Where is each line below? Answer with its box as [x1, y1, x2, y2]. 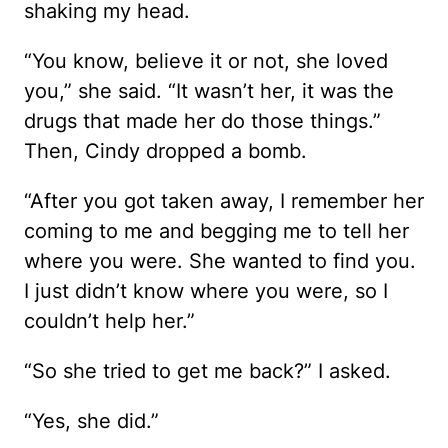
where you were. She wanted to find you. [24, 249, 416, 273]
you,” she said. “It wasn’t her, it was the [24, 79, 394, 103]
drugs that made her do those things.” [24, 109, 381, 133]
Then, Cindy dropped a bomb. [24, 139, 307, 163]
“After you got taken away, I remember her [24, 189, 424, 213]
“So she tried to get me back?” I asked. [24, 359, 391, 383]
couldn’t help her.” [24, 309, 195, 333]
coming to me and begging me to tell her [24, 219, 409, 243]
